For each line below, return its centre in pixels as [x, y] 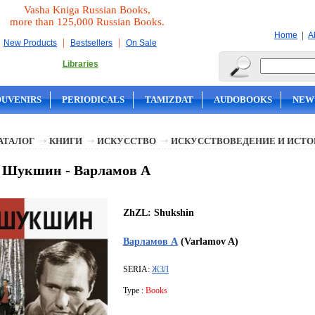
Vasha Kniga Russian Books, [87, 10]
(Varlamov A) [208, 242]
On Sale [141, 43]
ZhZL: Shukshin [159, 213]
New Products [30, 43]
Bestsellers [91, 43]
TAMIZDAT [169, 99]
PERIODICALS [93, 99]
